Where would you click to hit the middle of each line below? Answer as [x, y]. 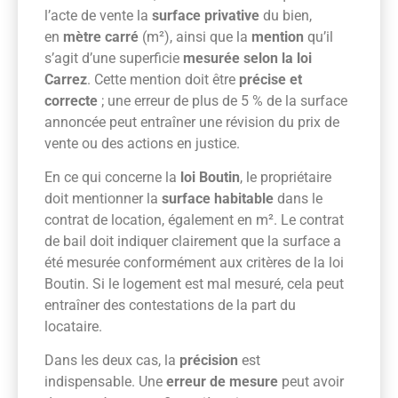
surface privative [206, 15]
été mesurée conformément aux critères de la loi [194, 262]
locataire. [73, 326]
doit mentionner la [103, 198]
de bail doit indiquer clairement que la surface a [193, 241]
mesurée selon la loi [247, 58]
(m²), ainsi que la [195, 36]
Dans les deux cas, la [112, 361]
